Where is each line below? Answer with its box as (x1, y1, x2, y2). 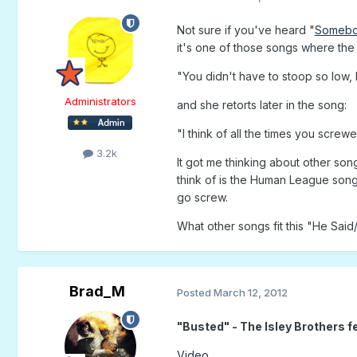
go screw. (176, 190, 228, 205)
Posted (176, 285, 214, 299)
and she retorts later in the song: (176, 98, 347, 112)
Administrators (64, 95, 136, 108)
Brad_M (69, 283, 125, 300)
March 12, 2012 (213, 285, 288, 299)
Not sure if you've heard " (176, 23, 315, 37)
